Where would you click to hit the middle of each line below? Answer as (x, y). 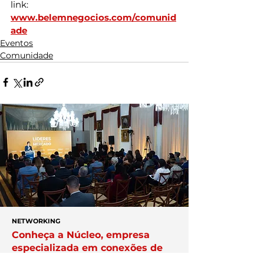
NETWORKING (36, 221)
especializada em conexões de (87, 248)
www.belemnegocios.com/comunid (93, 18)
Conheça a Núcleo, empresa (81, 235)
